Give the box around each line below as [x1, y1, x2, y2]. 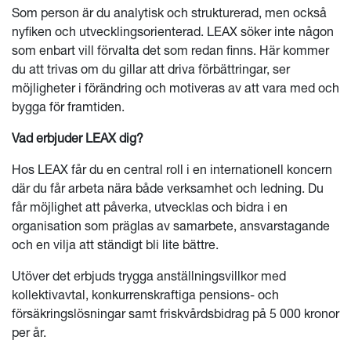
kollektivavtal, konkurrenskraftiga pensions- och [12, 287, 279, 302]
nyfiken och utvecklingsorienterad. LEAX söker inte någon [12, 24, 334, 39]
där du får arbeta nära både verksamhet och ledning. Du [12, 180, 324, 196]
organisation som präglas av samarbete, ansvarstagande [12, 218, 330, 233]
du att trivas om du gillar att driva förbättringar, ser [12, 61, 290, 77]
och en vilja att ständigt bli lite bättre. [12, 237, 219, 252]
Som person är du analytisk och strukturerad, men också [12, 5, 327, 20]
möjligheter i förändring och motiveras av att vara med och [12, 80, 339, 96]
